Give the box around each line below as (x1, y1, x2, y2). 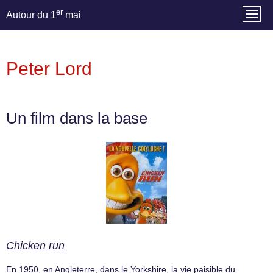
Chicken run (6, 239, 65, 252)
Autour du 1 (6, 10, 56, 21)
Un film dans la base (6, 110, 147, 127)
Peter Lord (6, 58, 92, 79)
